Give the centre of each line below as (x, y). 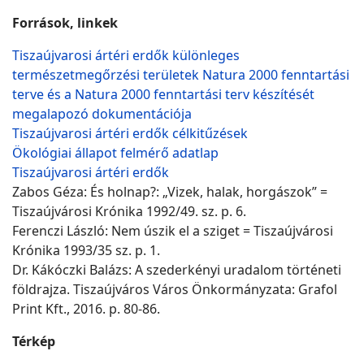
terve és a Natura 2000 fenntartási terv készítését (163, 94)
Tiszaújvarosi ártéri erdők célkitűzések (130, 133)
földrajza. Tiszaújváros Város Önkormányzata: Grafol (175, 289)
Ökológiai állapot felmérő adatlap (115, 152)
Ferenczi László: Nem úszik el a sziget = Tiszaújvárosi (173, 230)
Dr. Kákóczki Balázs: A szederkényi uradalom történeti (177, 269)
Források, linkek (65, 22)
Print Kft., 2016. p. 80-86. (88, 308)
